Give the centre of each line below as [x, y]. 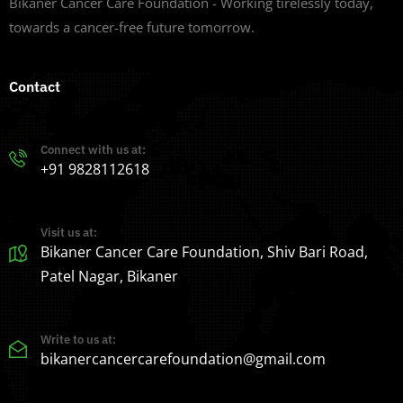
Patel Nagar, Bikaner [109, 276]
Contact [35, 86]
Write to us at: [78, 339]
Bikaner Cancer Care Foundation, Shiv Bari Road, [204, 251]
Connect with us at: [93, 149]
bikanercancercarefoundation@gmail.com [183, 358]
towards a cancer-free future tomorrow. [132, 27]
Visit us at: [69, 232]
